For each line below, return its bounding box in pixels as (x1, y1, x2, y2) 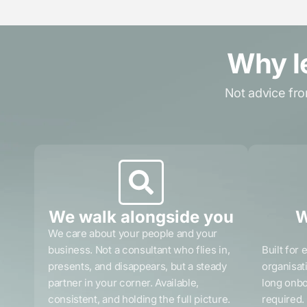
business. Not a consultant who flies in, (48, 243, 230, 257)
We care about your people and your (48, 227, 218, 241)
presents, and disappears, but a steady (48, 260, 227, 273)
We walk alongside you (49, 207, 234, 228)
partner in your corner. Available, (48, 276, 199, 290)
